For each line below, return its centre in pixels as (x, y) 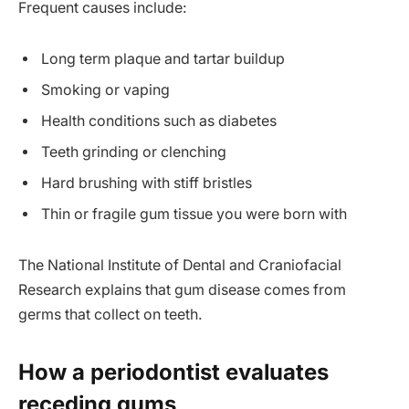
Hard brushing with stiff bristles (147, 183)
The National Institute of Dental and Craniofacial (180, 265)
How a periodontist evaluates (173, 372)
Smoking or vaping (105, 89)
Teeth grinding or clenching (134, 152)
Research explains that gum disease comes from (182, 289)
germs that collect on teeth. (110, 314)
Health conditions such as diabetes (159, 121)
